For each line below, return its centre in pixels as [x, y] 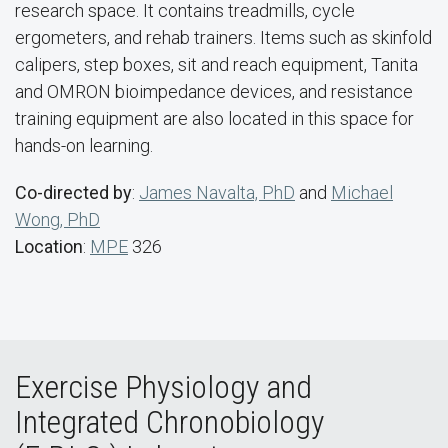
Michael [362, 192]
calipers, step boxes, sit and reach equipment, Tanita [216, 64]
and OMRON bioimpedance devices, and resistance [214, 91]
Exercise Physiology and [163, 387]
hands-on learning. [84, 145]
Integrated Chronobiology [169, 422]
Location [49, 246]
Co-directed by [73, 192]
